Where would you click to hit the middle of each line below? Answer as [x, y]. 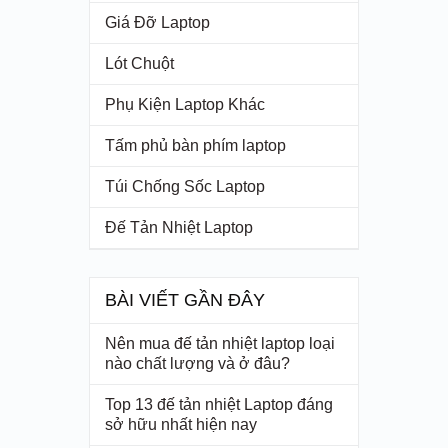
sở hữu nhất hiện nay [180, 425]
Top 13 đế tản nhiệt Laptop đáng [218, 405]
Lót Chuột [139, 64]
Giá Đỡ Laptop [157, 23]
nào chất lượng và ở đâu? [197, 364]
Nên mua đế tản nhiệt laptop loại [219, 344]
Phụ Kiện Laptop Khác [184, 105]
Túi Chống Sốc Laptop [184, 187]
